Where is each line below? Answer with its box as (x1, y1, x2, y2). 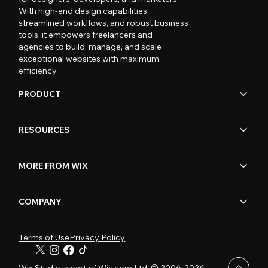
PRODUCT (19, 89, 62, 100)
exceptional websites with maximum (19, 53, 160, 64)
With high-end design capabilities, (19, 5, 150, 16)
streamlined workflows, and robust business (19, 17, 189, 28)
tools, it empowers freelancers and (19, 29, 153, 40)
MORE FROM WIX (19, 160, 89, 172)
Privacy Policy (69, 232, 126, 243)
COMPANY (19, 196, 62, 208)
